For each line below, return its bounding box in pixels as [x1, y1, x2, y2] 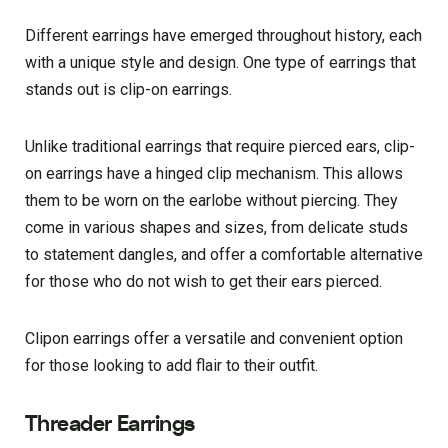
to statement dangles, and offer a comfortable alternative [25, 244, 423, 264]
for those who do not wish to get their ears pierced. [25, 271, 382, 291]
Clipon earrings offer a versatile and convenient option [25, 328, 403, 348]
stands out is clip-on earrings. [25, 79, 232, 99]
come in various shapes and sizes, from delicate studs [25, 217, 408, 237]
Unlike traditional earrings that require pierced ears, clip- [25, 136, 415, 156]
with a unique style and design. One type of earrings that [25, 52, 416, 72]
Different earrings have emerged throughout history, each [25, 25, 422, 45]
